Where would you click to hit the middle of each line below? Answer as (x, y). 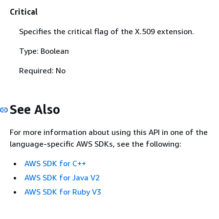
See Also (35, 109)
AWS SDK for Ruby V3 (63, 192)
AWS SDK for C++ (55, 163)
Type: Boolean (44, 51)
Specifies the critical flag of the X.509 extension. (106, 31)
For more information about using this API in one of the (109, 132)
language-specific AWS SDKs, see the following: (96, 144)
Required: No (42, 70)
